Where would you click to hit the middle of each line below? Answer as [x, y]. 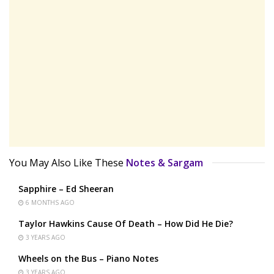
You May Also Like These [66, 162]
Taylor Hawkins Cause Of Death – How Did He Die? [126, 223]
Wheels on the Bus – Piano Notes [88, 258]
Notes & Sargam [165, 162]
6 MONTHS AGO [49, 202]
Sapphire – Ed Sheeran [66, 188]
